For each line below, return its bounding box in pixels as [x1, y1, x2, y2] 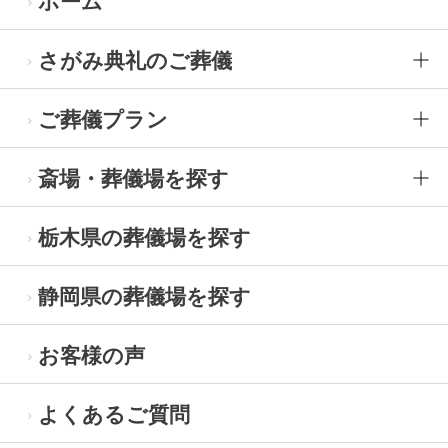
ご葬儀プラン [38, 108, 168, 132]
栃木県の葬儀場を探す [38, 226, 251, 250]
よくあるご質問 [38, 403, 190, 427]
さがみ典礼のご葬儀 [38, 49, 232, 73]
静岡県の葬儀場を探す [38, 285, 251, 309]
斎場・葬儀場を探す [38, 167, 229, 191]
